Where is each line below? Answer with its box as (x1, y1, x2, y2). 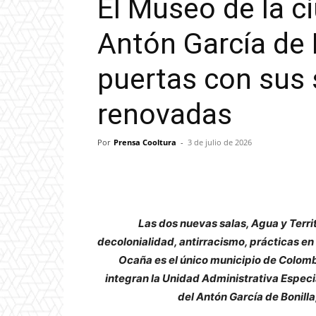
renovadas (97, 97, 232, 132)
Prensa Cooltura (114, 137, 176, 148)
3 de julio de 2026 (188, 137, 252, 148)
